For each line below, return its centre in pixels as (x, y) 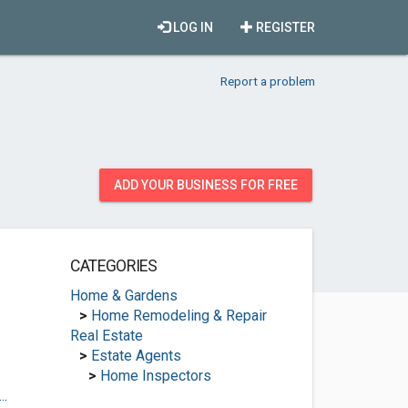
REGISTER (284, 27)
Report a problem (268, 81)
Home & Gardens (123, 296)
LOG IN (192, 27)
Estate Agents (136, 356)
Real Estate (106, 336)
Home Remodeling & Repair (178, 316)
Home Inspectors (155, 376)
